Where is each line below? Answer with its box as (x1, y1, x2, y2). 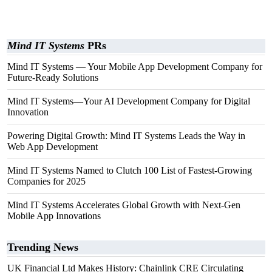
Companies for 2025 (7, 176, 86, 186)
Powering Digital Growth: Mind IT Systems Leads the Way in (7, 131, 245, 141)
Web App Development (7, 141, 98, 152)
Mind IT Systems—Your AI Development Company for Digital (7, 96, 250, 106)
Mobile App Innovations (7, 211, 101, 221)
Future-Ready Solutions (7, 72, 98, 83)
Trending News (7, 241, 78, 253)
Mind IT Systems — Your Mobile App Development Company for (7, 61, 262, 72)
